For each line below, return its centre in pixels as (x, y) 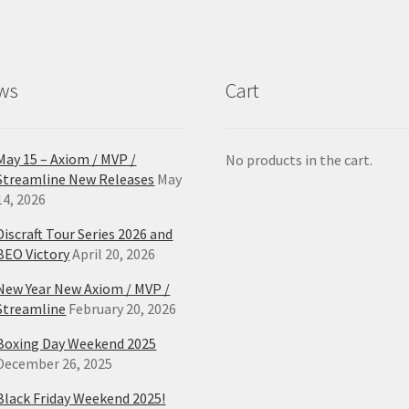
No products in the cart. (299, 160)
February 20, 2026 (123, 309)
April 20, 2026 (114, 254)
